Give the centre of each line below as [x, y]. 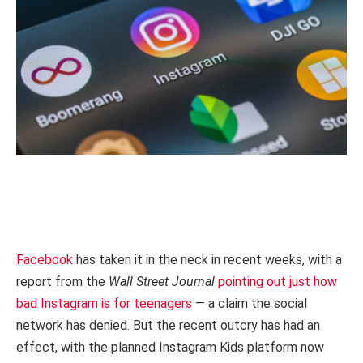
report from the [62, 282]
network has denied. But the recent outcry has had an [168, 326]
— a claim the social [250, 304]
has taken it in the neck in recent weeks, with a [207, 260]
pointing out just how [278, 282]
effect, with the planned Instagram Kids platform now [170, 348]
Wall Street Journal [162, 282]
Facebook [45, 260]
